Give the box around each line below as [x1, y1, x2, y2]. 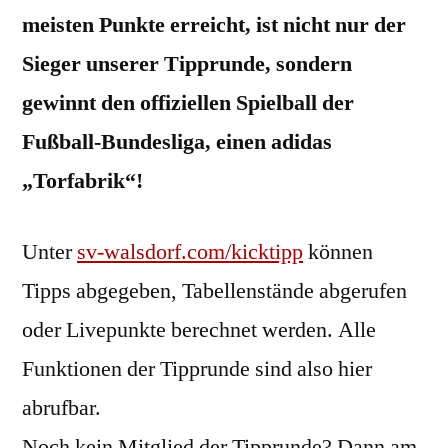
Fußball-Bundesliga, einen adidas [22, 128, 332, 157]
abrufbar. [22, 394, 101, 423]
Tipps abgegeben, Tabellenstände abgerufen [22, 277, 407, 306]
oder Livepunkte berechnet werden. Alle [22, 316, 376, 345]
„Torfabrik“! [22, 167, 143, 196]
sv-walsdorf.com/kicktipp [77, 238, 303, 267]
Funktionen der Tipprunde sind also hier [22, 355, 372, 384]
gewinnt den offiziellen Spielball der [22, 89, 354, 118]
